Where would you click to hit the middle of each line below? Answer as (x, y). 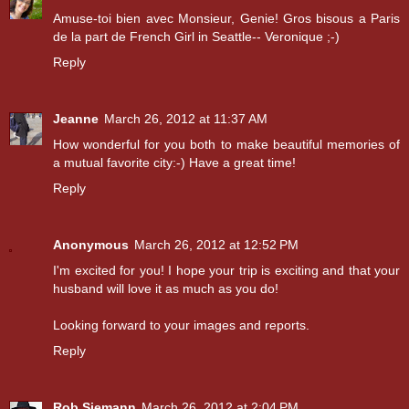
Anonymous (91, 244)
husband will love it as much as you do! (166, 288)
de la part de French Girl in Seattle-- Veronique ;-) (196, 37)
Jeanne (76, 118)
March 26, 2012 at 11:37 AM (186, 118)
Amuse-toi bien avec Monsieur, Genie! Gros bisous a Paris (226, 18)
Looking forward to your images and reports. (181, 325)
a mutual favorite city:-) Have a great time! (174, 162)
